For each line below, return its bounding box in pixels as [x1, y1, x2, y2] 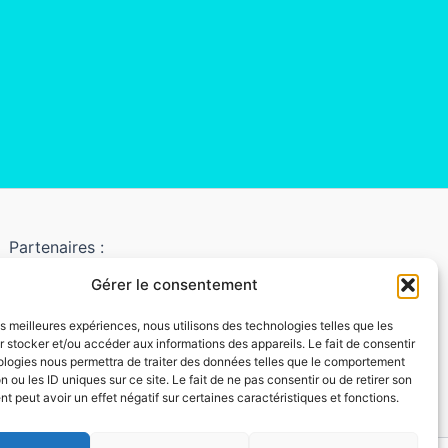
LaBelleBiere [9, 317, 109, 338]
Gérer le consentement [91, 275, 259, 294]
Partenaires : [9, 237, 105, 258]
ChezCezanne [9, 369, 121, 390]
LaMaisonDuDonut [9, 291, 155, 312]
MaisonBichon [9, 343, 121, 364]
